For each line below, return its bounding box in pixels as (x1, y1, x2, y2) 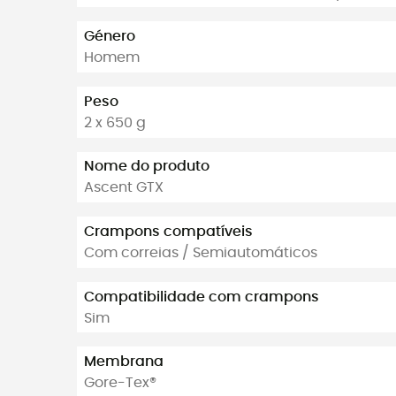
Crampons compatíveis (84, 224, 253, 239)
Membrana (84, 354, 164, 369)
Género (84, 29, 135, 44)
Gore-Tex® (84, 376, 156, 391)
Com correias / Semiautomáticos (84, 245, 317, 260)
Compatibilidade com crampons (84, 289, 319, 304)
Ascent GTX (84, 180, 164, 195)
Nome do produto (84, 159, 209, 174)
